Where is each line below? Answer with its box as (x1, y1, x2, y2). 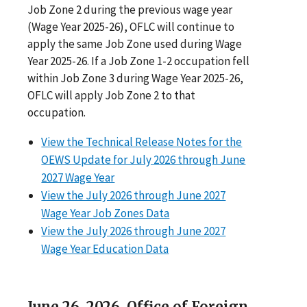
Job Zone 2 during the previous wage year (27, 1, 232, 17)
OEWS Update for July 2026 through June (41, 151, 246, 167)
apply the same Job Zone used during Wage (27, 36, 242, 51)
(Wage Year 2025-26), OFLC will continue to (27, 19, 234, 34)
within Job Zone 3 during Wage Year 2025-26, (27, 70, 243, 86)
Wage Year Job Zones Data (41, 205, 170, 221)
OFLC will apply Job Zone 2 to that (27, 87, 195, 103)
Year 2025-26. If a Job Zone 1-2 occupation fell (27, 53, 249, 69)
